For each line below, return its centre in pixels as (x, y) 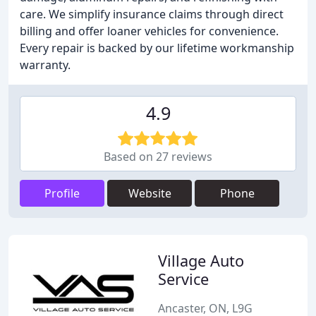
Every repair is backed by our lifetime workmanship (157, 48)
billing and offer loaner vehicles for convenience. (149, 31)
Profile (62, 193)
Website (150, 193)
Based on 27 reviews (158, 157)
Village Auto (201, 261)
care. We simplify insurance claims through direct (152, 14)
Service (183, 279)
